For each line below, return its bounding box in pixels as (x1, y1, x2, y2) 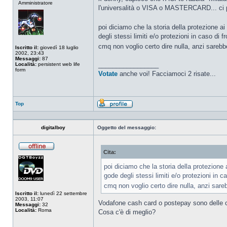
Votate (98, 70, 118, 78)
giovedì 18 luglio (39, 45, 79, 50)
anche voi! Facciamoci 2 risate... (118, 70, 216, 78)
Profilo (133, 108, 148, 114)
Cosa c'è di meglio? (98, 208, 156, 216)
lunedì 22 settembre (39, 191, 87, 196)
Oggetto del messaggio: (97, 125, 156, 130)
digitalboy (41, 125, 65, 130)
